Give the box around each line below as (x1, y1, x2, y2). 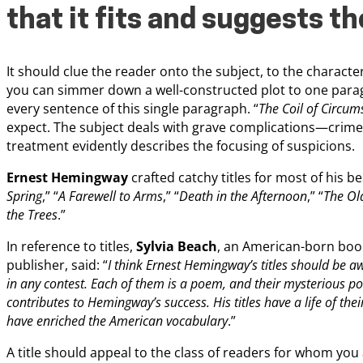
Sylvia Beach (136, 237, 217, 255)
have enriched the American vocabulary (6, 311, 228, 330)
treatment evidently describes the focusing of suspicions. (6, 136, 355, 155)
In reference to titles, (6, 237, 136, 255)
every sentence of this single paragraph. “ (6, 99, 258, 117)
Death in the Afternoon (179, 186, 307, 205)
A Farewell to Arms (58, 186, 163, 205)
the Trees (6, 205, 58, 224)
